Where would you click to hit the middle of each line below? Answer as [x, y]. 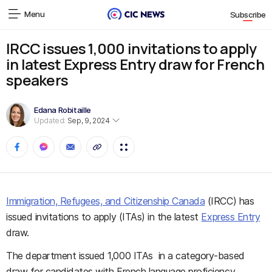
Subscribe [248, 15]
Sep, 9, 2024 [88, 120]
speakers [37, 80]
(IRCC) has [229, 201]
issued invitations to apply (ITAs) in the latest [104, 217]
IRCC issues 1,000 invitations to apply [131, 48]
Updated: [50, 120]
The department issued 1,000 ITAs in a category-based [125, 256]
